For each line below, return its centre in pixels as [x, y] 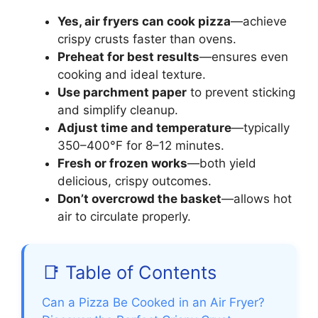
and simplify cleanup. [118, 110]
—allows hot [257, 199]
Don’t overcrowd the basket [139, 199]
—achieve [259, 22]
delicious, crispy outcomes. [135, 181]
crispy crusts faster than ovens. [147, 39]
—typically [261, 128]
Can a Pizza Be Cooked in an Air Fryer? [153, 302]
